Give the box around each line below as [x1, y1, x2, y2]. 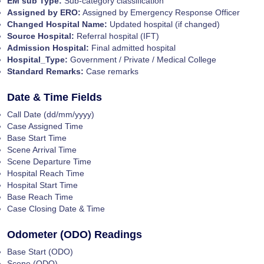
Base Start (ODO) [7, 246, 73, 256]
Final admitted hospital [89, 42, 176, 52]
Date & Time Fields [7, 91, 102, 103]
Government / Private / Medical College [68, 54, 216, 64]
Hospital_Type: [7, 54, 68, 64]
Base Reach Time [7, 192, 73, 202]
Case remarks [84, 66, 138, 76]
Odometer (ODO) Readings [7, 228, 142, 240]
